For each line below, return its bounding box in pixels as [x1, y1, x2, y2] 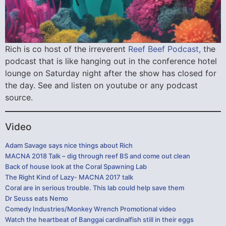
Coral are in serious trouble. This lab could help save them [5, 183, 184, 192]
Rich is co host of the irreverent [5, 44, 128, 54]
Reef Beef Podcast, [128, 44, 201, 54]
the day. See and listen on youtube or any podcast [5, 80, 198, 91]
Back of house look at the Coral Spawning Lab [5, 162, 147, 171]
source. [5, 92, 33, 103]
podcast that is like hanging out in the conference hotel [5, 56, 217, 67]
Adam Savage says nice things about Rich [5, 141, 133, 149]
